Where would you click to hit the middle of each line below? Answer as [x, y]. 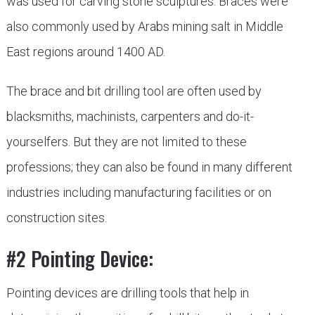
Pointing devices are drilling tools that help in [127, 293]
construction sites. [56, 218]
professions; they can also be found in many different [149, 167]
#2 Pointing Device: [79, 258]
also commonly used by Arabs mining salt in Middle [144, 26]
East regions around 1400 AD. [85, 52]
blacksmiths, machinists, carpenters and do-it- [130, 116]
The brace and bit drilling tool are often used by [134, 91]
